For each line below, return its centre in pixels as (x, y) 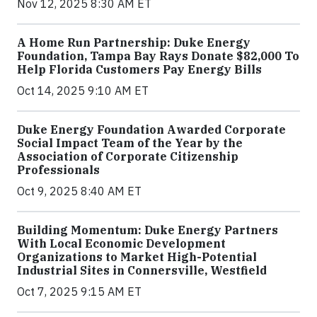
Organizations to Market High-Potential (137, 257)
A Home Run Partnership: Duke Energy (134, 43)
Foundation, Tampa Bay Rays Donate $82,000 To (158, 56)
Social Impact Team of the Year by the (130, 143)
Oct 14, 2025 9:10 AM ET (83, 91)
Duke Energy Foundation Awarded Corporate (151, 130)
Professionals (58, 170)
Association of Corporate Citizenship (128, 157)
